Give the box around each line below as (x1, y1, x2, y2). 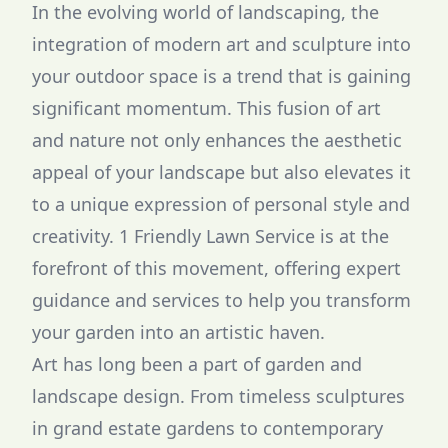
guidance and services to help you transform (32, 288, 411, 312)
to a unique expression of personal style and (32, 192, 410, 216)
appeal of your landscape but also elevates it (32, 160, 411, 184)
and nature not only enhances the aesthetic (32, 128, 402, 152)
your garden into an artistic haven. (32, 320, 325, 344)
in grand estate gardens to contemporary (32, 416, 383, 440)
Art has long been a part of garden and (32, 352, 362, 376)
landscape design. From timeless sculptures (32, 384, 405, 408)
